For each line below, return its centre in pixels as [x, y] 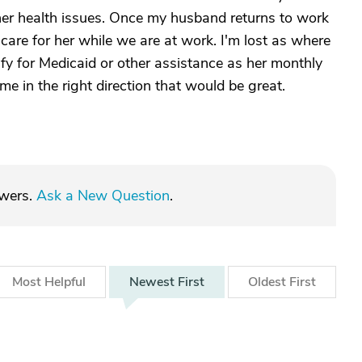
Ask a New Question [103, 196]
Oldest [269, 282]
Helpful [65, 282]
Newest [154, 282]
